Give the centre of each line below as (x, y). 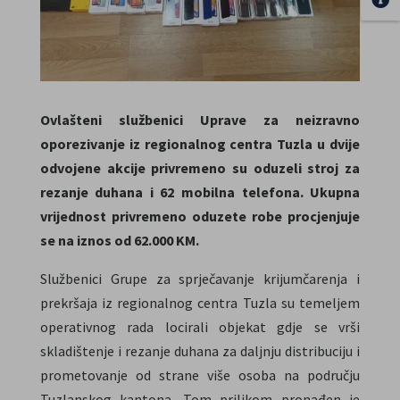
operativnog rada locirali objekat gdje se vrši (200, 326)
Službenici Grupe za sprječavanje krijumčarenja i (200, 278)
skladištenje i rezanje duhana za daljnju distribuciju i (200, 350)
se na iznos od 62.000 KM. (119, 240)
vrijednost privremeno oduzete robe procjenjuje (200, 216)
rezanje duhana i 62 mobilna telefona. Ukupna (200, 192)
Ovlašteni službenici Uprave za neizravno (200, 119)
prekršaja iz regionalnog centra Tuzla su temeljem (200, 302)
